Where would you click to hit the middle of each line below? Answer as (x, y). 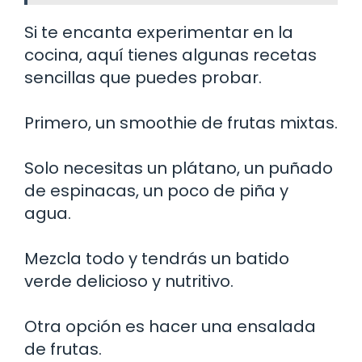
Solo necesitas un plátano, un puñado (179, 168)
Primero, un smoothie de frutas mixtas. (181, 122)
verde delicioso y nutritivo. (129, 281)
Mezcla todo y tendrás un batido (157, 258)
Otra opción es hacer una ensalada (170, 326)
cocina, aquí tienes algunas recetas (170, 55)
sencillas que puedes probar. (143, 77)
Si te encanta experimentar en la (159, 32)
